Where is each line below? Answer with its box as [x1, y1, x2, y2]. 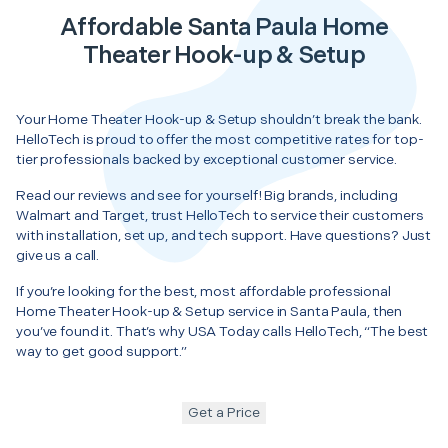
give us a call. [16, 246, 100, 264]
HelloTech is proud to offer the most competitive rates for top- [16, 130, 424, 148]
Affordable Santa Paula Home [60, 12, 388, 42]
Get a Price [188, 403, 260, 421]
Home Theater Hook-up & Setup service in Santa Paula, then [16, 302, 403, 320]
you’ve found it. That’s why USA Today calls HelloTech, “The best [16, 322, 429, 340]
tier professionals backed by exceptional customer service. [16, 150, 398, 168]
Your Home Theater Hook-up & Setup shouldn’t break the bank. [16, 110, 422, 128]
